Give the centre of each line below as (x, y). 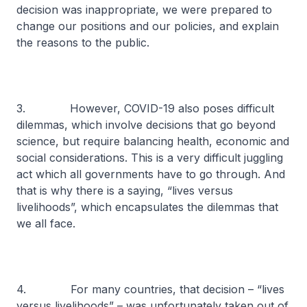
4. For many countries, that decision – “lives (150, 289)
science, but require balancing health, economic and (153, 141)
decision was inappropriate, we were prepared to (144, 10)
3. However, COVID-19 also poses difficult (145, 108)
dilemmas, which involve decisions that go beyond (146, 125)
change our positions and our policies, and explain (148, 26)
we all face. (46, 223)
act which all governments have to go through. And (151, 174)
